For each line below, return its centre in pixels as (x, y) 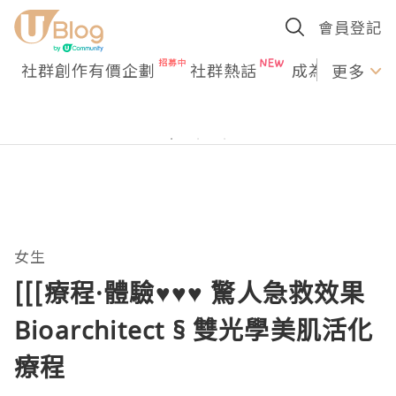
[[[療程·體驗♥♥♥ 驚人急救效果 (190, 293)
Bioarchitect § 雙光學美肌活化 (194, 330)
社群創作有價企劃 (88, 70)
